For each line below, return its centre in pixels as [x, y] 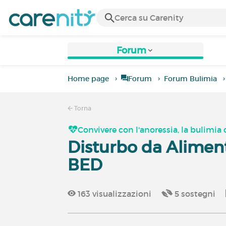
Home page [89, 79]
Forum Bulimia [191, 79]
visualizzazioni [121, 194]
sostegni [197, 194]
